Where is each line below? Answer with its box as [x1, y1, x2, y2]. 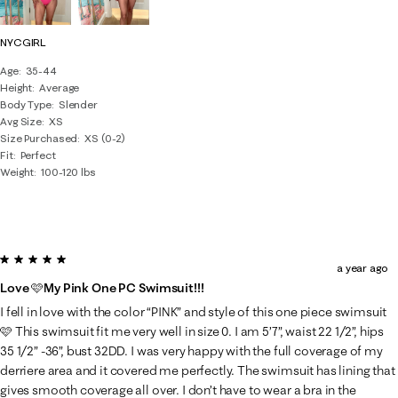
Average [39, 81, 80, 94]
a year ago [336, 261, 387, 275]
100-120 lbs [41, 165, 96, 179]
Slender [58, 98, 98, 111]
